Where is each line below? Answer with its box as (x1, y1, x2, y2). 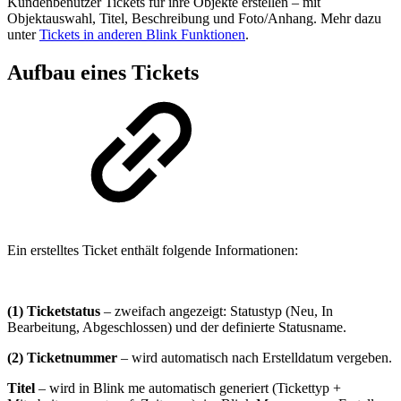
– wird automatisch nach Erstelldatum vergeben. (117, 349, 392, 365)
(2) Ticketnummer (7, 349, 117, 365)
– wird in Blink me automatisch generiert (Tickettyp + (35, 380, 341, 396)
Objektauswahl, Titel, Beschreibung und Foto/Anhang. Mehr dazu (7, 11, 381, 27)
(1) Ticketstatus (7, 303, 100, 319)
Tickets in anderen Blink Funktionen (39, 27, 245, 43)
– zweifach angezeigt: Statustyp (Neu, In (100, 303, 333, 319)
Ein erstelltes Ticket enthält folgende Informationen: (7, 242, 298, 258)
